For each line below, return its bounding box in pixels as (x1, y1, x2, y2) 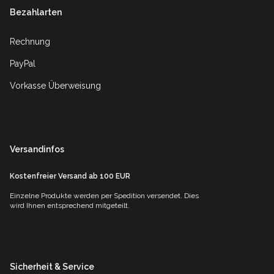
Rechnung (10, 37, 50, 47)
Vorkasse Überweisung (10, 81, 101, 91)
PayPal (10, 59, 35, 69)
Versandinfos (10, 144, 64, 155)
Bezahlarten (10, 7, 62, 18)
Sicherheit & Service (10, 262, 94, 272)
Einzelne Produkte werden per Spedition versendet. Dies (10, 191, 199, 201)
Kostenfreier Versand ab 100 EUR (10, 172, 130, 181)
